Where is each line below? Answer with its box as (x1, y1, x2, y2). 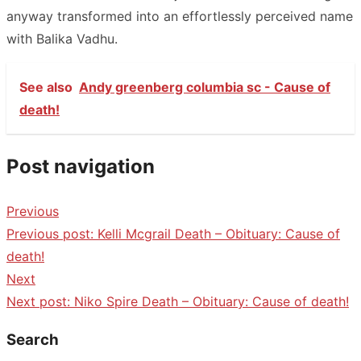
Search (6, 330, 59, 350)
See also (19, 78, 73, 95)
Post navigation (6, 154, 155, 178)
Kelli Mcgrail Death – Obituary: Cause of (98, 225, 340, 242)
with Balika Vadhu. (6, 30, 118, 47)
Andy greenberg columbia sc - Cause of (79, 78, 330, 95)
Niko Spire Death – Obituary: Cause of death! (74, 293, 349, 309)
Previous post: (6, 225, 93, 242)
